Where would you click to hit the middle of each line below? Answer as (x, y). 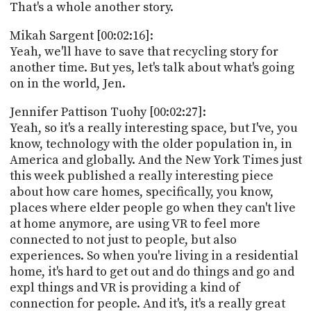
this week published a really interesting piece (141, 176)
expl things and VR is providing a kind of (125, 287)
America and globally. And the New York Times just (155, 160)
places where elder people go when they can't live (152, 208)
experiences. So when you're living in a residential (154, 255)
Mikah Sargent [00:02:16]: (81, 35)
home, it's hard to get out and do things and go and (152, 271)
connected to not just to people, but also (123, 239)
